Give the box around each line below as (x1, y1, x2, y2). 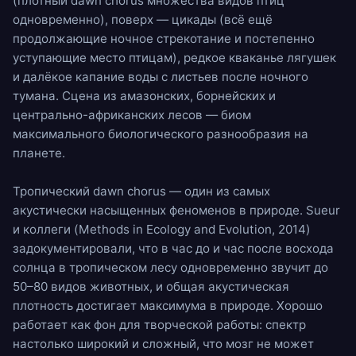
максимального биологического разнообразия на (13, 126, 308, 141)
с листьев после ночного (158, 69, 308, 84)
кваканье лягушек (229, 50, 336, 65)
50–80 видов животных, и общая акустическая (13, 279, 289, 294)
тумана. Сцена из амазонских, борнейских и (13, 88, 276, 103)
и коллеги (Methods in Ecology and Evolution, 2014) (13, 222, 311, 237)
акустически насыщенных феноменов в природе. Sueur (13, 203, 340, 218)
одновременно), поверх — (13, 12, 172, 27)
